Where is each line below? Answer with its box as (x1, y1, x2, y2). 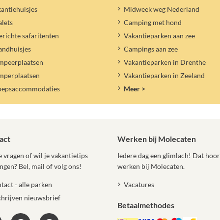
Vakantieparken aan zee (123, 31, 195, 40)
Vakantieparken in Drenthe (123, 57, 206, 66)
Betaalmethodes (117, 200, 174, 210)
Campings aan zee (123, 45, 178, 54)
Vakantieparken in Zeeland (123, 71, 205, 80)
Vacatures (123, 180, 154, 189)
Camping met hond (123, 18, 182, 27)
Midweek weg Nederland (123, 5, 199, 14)
